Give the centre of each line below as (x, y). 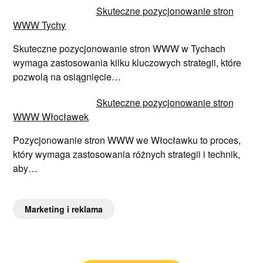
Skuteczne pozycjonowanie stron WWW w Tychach (119, 48)
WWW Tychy (40, 25)
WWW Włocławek (51, 116)
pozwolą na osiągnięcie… (67, 76)
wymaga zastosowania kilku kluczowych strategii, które (127, 62)
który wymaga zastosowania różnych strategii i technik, (127, 154)
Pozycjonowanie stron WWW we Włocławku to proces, (127, 140)
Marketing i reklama (64, 209)
